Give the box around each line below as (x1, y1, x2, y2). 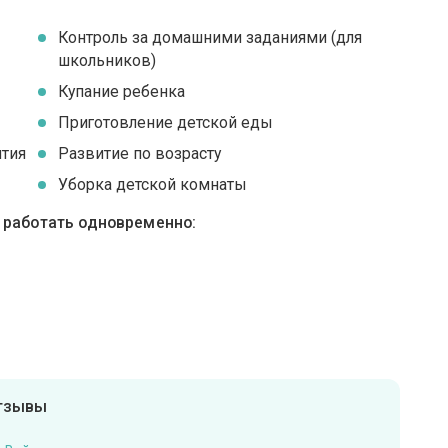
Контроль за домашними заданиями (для (58, 27, 363, 47)
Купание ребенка (58, 81, 186, 101)
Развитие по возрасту (58, 143, 222, 163)
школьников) (58, 50, 157, 70)
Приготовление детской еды (58, 112, 274, 132)
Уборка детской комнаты (58, 174, 248, 194)
